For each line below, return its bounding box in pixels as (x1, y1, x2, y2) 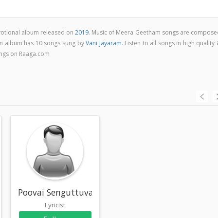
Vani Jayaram (86, 39, 122, 47)
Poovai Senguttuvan (18, 186, 99, 198)
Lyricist (45, 200, 66, 209)
